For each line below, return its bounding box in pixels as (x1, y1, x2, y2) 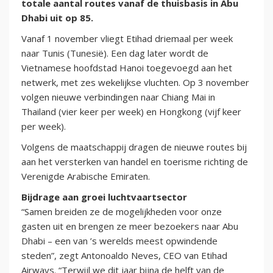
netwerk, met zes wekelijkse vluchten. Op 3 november (21, 76, 249, 89)
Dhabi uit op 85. (21, 12, 93, 24)
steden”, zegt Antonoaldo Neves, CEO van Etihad (21, 249, 227, 262)
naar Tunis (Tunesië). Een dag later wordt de (21, 47, 208, 60)
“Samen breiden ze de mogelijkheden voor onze (21, 205, 222, 218)
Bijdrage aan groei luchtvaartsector (21, 191, 187, 204)
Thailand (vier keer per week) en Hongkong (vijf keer (21, 105, 241, 118)
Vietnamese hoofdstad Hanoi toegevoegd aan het (21, 62, 232, 74)
